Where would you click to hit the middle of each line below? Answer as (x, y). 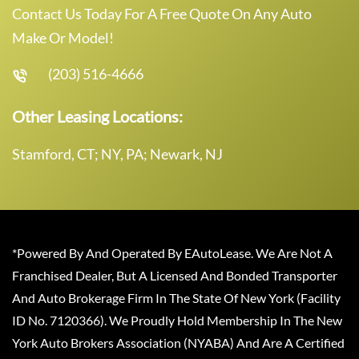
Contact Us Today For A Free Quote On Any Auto (162, 13)
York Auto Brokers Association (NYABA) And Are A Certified (178, 342)
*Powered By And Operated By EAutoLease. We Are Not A (172, 252)
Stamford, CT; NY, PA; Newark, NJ (117, 153)
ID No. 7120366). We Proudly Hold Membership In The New (177, 320)
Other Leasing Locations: (97, 116)
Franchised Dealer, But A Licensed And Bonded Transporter (175, 275)
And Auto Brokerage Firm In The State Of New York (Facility (176, 297)
